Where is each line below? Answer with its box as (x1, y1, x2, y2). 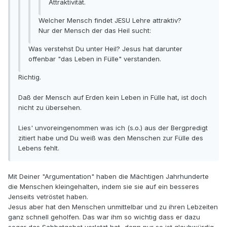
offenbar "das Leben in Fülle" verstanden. (28, 55, 161, 63)
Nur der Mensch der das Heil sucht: (39, 26, 151, 35)
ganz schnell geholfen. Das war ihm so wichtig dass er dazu (8, 213, 200, 221)
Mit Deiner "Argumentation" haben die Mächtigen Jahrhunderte (8, 172, 209, 181)
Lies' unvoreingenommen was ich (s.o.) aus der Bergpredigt (18, 124, 208, 132)
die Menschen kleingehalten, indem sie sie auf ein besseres (8, 182, 199, 191)
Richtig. (18, 73, 41, 82)
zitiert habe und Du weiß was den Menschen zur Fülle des (18, 134, 203, 142)
